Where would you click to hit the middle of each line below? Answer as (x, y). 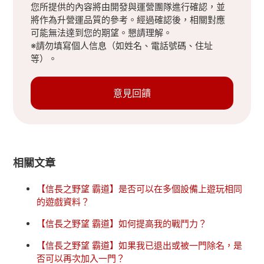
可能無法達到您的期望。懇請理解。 (102, 32)
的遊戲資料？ (63, 202)
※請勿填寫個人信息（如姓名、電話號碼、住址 (122, 45)
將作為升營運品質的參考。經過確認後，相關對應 (128, 19)
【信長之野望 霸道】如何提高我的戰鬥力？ (122, 223)
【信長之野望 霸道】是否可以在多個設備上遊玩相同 (140, 189)
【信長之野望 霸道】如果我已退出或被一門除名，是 (140, 245)
